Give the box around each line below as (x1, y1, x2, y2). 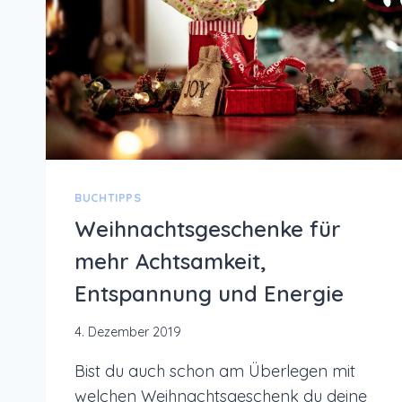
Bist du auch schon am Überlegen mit (74, 361, 355, 382)
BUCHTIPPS (74, 190, 142, 205)
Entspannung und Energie (74, 279, 344, 307)
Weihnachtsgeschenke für (74, 214, 341, 242)
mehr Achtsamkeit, (74, 247, 267, 275)
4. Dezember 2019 (74, 324, 181, 341)
